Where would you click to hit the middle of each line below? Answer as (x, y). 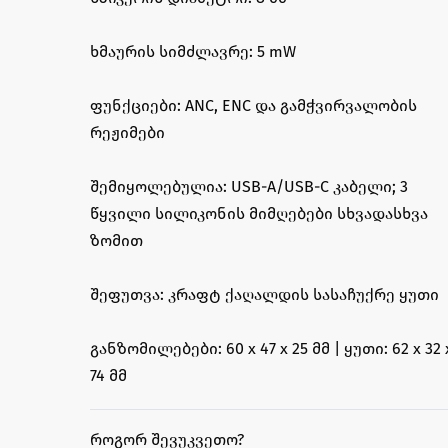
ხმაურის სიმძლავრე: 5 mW (193, 51)
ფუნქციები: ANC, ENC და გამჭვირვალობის (253, 105)
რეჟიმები (127, 132)
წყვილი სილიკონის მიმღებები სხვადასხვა (259, 213)
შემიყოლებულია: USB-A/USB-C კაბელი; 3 (249, 186)
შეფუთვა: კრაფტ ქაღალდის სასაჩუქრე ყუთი (264, 294)
